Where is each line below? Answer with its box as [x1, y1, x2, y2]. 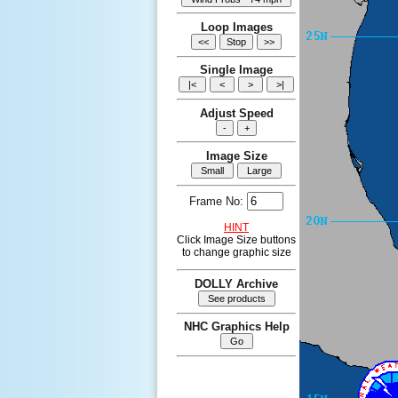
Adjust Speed [199, 106, 274, 120]
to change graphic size [181, 246, 291, 259]
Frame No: [189, 195, 247, 209]
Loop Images [200, 20, 273, 35]
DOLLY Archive [195, 276, 278, 291]
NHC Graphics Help [183, 320, 290, 334]
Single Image [200, 63, 273, 77]
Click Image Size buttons [177, 234, 296, 247]
